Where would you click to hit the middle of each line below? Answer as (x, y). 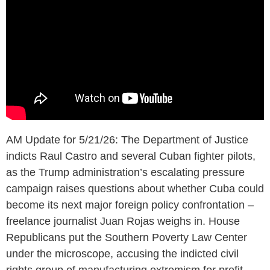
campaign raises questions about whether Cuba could (135, 188)
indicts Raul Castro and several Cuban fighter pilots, (131, 156)
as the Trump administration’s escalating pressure (125, 172)
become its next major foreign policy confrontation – (130, 205)
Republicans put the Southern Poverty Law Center (127, 237)
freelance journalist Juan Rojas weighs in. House (123, 221)
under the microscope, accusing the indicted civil (122, 253)
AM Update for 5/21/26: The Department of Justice (127, 140)
